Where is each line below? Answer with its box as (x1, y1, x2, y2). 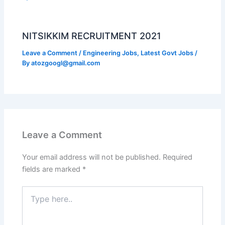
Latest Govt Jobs (141, 49, 194, 57)
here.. (22, 196, 41, 205)
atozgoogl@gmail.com (31, 59, 100, 67)
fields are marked (22, 165, 83, 174)
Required (163, 153, 193, 162)
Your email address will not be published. (22, 153, 161, 162)
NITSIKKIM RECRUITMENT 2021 (22, 30, 162, 42)
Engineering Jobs (83, 49, 138, 57)
